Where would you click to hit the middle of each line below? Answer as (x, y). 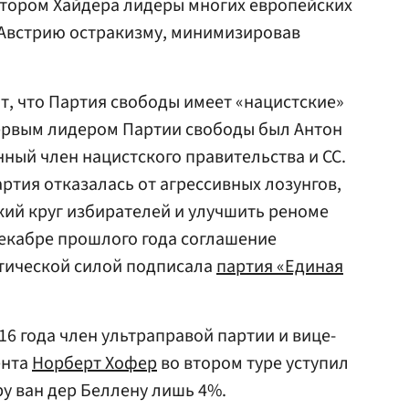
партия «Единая (280, 267)
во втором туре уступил (253, 363)
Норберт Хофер (94, 363)
